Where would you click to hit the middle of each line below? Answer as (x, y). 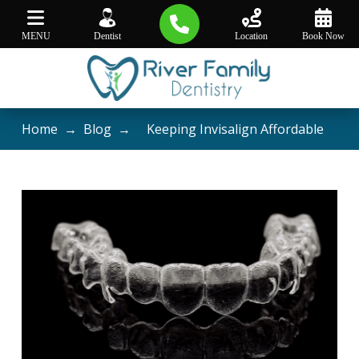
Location (252, 36)
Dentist (108, 36)
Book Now (323, 36)
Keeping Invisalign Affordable (230, 129)
